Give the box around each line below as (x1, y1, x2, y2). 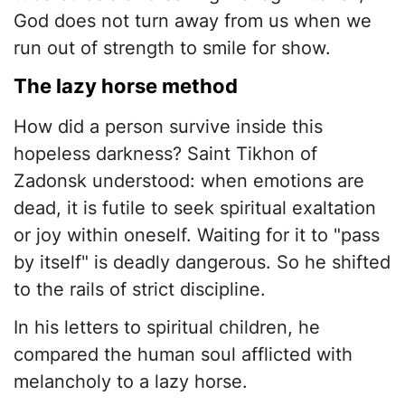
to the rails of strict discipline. (14, 278, 266, 301)
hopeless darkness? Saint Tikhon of (14, 143, 317, 165)
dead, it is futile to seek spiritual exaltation (14, 197, 376, 220)
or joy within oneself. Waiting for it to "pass (14, 224, 380, 247)
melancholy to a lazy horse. (14, 371, 248, 393)
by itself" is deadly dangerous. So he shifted (14, 251, 391, 274)
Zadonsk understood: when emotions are (14, 170, 364, 193)
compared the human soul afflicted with (14, 344, 353, 366)
